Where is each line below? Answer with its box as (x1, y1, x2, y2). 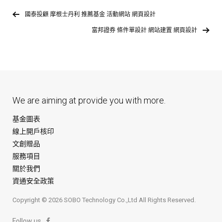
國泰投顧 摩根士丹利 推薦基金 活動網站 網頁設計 (25, 10, 156, 18)
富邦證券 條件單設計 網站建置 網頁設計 (92, 26, 197, 34)
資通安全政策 (12, 176, 54, 185)
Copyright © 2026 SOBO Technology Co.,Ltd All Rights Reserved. (12, 196, 196, 204)
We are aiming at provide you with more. (12, 95, 166, 106)
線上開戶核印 (12, 127, 54, 135)
